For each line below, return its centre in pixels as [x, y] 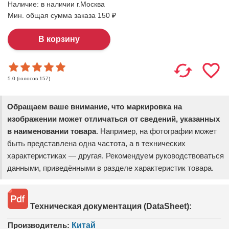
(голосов [27, 78]
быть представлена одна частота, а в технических [96, 143]
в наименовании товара [52, 131]
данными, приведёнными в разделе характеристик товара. [110, 168]
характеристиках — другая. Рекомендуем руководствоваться [116, 156]
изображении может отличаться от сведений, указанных [113, 119]
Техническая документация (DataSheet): [110, 206]
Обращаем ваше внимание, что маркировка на [95, 107]
